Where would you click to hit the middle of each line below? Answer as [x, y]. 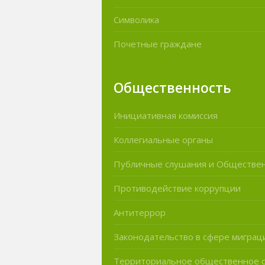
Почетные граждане [158, 43]
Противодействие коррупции [177, 188]
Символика [136, 19]
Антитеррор [140, 213]
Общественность [172, 88]
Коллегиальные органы [163, 140]
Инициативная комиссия [166, 116]
